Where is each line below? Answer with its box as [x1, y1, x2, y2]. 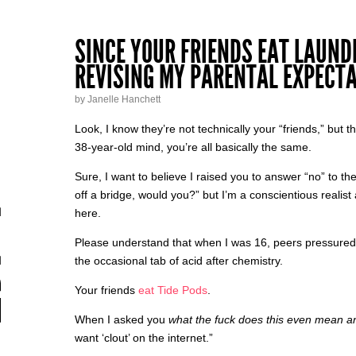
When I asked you [75, 313, 168, 326]
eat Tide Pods [138, 284, 207, 296]
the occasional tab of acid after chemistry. [75, 254, 283, 267]
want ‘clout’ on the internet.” [75, 331, 213, 344]
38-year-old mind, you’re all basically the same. [75, 141, 311, 153]
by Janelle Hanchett [75, 94, 161, 105]
